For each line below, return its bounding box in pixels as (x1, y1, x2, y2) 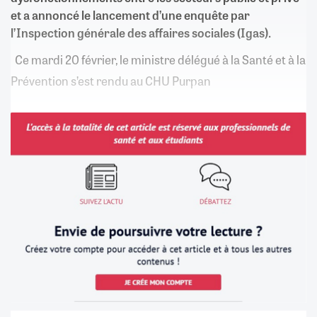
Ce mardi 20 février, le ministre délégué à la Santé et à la (11, 50, 306, 68)
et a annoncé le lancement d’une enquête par (11, 6, 250, 23)
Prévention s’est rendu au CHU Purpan (11, 71, 211, 89)
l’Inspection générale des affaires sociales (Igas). (11, 23, 271, 41)
